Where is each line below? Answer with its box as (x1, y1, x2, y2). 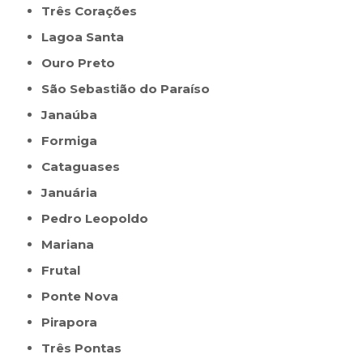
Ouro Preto (52, 55, 116, 71)
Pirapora (50, 314, 98, 331)
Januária (48, 185, 98, 201)
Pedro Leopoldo (50, 211, 149, 227)
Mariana (53, 237, 95, 253)
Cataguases (50, 159, 121, 175)
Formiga (49, 133, 98, 149)
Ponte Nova (50, 288, 119, 305)
